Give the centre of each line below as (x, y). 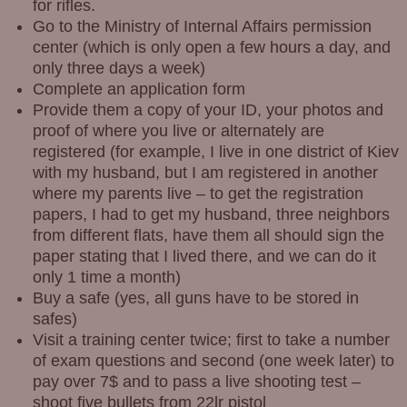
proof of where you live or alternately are (178, 131)
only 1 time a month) (106, 278)
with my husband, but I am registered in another (205, 173)
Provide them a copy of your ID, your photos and (208, 110)
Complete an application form (139, 89)
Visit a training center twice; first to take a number (211, 340)
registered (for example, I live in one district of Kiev (215, 152)
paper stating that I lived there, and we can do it (204, 257)
